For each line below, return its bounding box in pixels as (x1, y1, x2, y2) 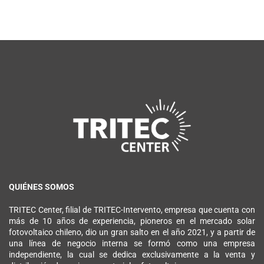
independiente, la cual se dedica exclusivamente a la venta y (9, 250, 255, 259)
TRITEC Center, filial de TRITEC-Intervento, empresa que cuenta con (9, 205, 255, 214)
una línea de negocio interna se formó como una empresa (9, 239, 255, 248)
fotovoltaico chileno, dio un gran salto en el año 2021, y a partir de (9, 227, 255, 237)
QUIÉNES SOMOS (9, 182, 74, 192)
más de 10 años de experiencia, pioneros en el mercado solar (9, 216, 255, 226)
